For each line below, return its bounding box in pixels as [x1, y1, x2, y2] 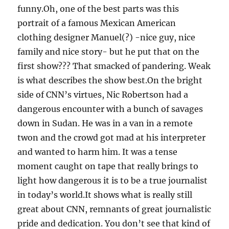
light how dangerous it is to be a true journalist [17, 175, 208, 186]
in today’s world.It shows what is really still [17, 190, 193, 200]
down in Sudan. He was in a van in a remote [17, 118, 193, 129]
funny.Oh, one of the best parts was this [17, 4, 179, 14]
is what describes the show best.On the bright [17, 75, 203, 86]
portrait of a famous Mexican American [17, 18, 176, 29]
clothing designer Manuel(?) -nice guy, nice [17, 32, 196, 43]
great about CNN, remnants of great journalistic [17, 204, 212, 215]
